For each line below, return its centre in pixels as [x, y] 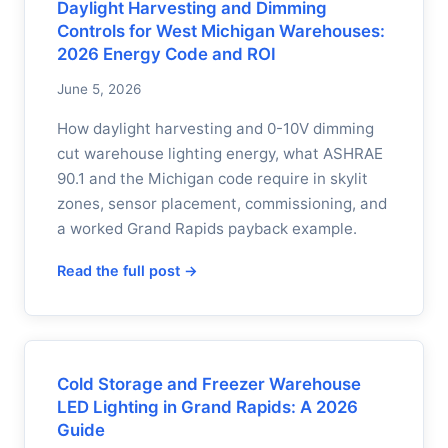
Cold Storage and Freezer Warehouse [209, 384]
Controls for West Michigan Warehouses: [221, 31]
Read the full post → [127, 270]
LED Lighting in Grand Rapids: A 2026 [207, 407]
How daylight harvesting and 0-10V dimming [215, 128]
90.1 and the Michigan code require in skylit [212, 178]
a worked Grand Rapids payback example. [207, 228]
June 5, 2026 [99, 89]
